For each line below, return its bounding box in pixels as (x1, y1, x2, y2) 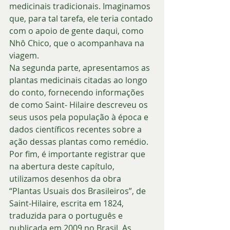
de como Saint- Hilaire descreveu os (9, 99, 150, 110)
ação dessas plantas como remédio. (9, 136, 150, 147)
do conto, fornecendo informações (9, 86, 146, 98)
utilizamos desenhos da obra (9, 172, 123, 184)
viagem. (9, 49, 41, 61)
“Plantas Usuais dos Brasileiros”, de (9, 185, 148, 197)
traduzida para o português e (9, 209, 125, 221)
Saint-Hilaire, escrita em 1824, (9, 197, 126, 209)
